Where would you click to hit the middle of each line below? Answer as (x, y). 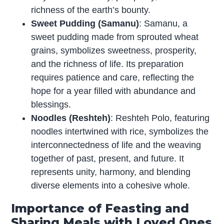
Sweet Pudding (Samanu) (85, 24)
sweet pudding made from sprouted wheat (115, 37)
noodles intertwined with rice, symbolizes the (120, 132)
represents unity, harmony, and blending (111, 172)
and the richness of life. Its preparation (107, 64)
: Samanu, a (163, 24)
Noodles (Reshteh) (71, 118)
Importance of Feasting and (100, 208)
